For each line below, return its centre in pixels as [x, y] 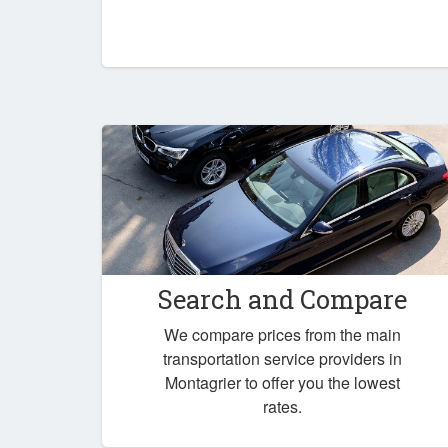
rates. [282, 406]
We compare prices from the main [282, 334]
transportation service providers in [282, 358]
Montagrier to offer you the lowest [282, 382]
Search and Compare [282, 298]
